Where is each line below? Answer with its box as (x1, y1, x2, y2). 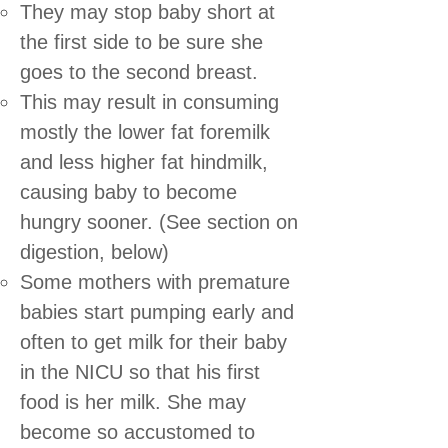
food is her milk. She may (20, 390, 246, 413)
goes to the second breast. (20, 60, 258, 83)
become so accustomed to (20, 420, 255, 443)
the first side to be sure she (20, 30, 263, 53)
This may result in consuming (20, 90, 279, 113)
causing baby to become (20, 180, 237, 203)
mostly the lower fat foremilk (20, 120, 270, 143)
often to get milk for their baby (20, 330, 287, 353)
